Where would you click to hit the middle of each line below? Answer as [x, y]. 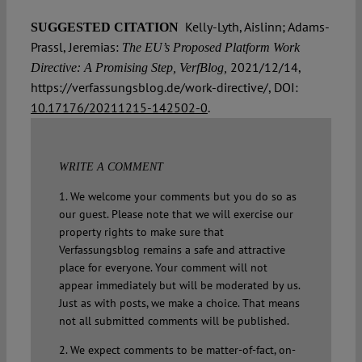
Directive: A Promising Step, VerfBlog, [128, 68]
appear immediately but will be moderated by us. [179, 286]
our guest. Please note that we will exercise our [176, 215]
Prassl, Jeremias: [74, 47]
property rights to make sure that [141, 232]
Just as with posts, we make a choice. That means [179, 303]
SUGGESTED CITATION [106, 27]
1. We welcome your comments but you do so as [177, 197]
